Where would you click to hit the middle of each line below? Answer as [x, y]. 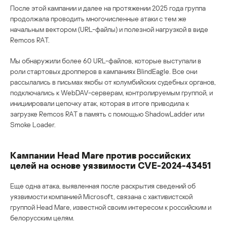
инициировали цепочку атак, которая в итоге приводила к [100, 103]
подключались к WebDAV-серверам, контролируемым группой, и [111, 92]
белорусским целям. [42, 217]
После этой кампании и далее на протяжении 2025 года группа [108, 8]
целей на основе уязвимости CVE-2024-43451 [110, 165]
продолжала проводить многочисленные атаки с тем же [98, 18]
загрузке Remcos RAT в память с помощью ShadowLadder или [107, 113]
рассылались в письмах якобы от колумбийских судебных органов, [113, 82]
